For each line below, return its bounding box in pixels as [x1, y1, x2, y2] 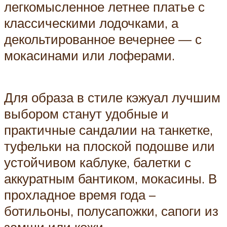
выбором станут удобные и [4, 105, 169, 122]
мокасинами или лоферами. [4, 47, 175, 64]
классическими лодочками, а [4, 15, 178, 31]
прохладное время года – [4, 186, 156, 203]
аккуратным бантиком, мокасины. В [4, 170, 217, 187]
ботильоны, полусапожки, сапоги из [4, 203, 218, 219]
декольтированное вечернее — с [4, 31, 202, 48]
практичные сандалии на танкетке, [4, 122, 213, 138]
